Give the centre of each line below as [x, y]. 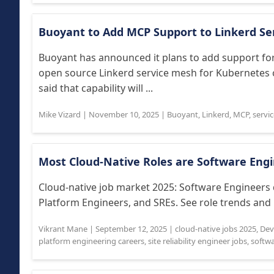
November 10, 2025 [124, 114]
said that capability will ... [96, 88]
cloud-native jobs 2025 [216, 229]
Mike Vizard [60, 114]
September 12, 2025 [131, 229]
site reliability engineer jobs [198, 241]
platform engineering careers [91, 241]
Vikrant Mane [63, 229]
